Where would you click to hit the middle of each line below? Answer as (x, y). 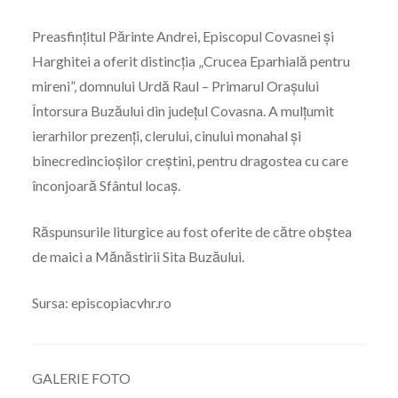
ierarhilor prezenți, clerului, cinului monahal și (166, 136)
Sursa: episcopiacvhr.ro (101, 303)
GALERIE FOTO (81, 378)
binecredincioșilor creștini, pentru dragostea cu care (190, 161)
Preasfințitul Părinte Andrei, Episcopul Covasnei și (183, 36)
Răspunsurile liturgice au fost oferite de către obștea (191, 232)
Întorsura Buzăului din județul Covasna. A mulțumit (183, 111)
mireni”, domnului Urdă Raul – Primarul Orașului (175, 86)
